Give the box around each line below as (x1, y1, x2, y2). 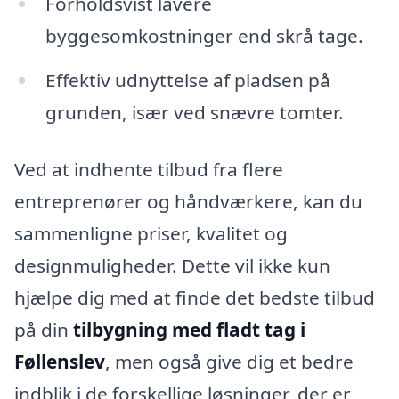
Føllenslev (14, 349, 105, 374)
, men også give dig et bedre (105, 349, 354, 374)
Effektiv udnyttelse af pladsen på (45, 68, 330, 94)
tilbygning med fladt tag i (73, 317, 305, 342)
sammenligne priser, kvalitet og (14, 221, 288, 246)
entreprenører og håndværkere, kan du (14, 189, 362, 214)
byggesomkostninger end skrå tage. (45, 23, 363, 49)
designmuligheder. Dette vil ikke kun (14, 253, 330, 278)
